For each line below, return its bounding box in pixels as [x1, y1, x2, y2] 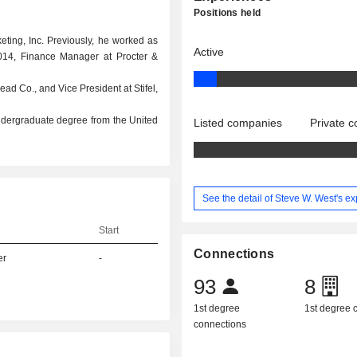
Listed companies [194, 116, 283, 129]
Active [194, 45, 225, 58]
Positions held [194, 7, 261, 18]
